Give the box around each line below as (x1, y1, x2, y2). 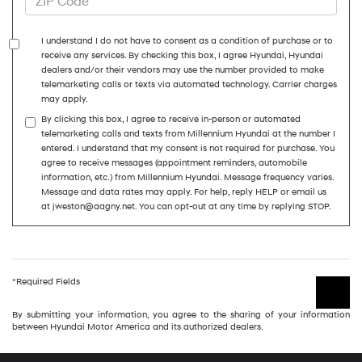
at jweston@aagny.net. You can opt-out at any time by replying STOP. (41, 200, 331, 212)
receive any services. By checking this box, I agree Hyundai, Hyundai (41, 49, 323, 61)
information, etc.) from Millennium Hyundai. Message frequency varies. (41, 171, 334, 183)
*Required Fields (12, 276, 80, 287)
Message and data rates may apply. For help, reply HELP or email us (41, 186, 326, 197)
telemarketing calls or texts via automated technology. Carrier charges (41, 78, 337, 90)
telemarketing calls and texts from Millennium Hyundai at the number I (41, 128, 335, 139)
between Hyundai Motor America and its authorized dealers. (12, 321, 263, 332)
